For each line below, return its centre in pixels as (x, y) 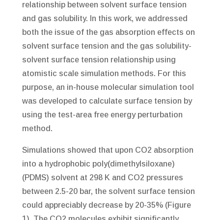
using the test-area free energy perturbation (102, 115)
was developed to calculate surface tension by (107, 101)
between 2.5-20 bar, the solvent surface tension (108, 192)
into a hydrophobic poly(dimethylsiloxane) (98, 164)
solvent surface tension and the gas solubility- (107, 46)
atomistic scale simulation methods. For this (104, 74)
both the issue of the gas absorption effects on (108, 32)
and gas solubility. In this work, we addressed (105, 19)
